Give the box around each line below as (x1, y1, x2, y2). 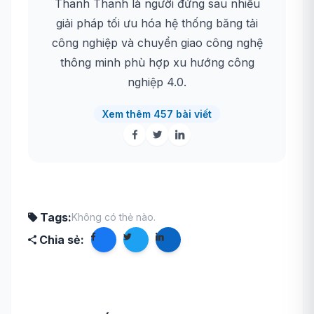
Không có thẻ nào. (71, 210, 156, 223)
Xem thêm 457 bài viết (102, 107, 212, 120)
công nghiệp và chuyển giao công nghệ (51, 35, 263, 50)
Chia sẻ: (39, 232, 84, 247)
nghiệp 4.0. (128, 74, 186, 89)
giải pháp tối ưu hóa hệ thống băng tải (56, 15, 258, 30)
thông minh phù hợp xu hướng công (60, 55, 254, 69)
